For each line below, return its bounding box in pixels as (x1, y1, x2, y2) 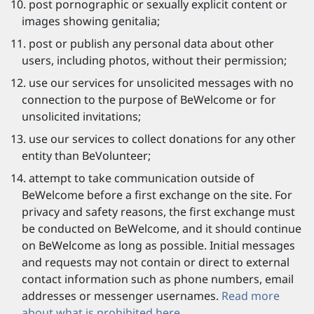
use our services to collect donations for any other (29, 131, 296, 146)
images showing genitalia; (22, 13, 160, 29)
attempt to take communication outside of (29, 170, 254, 186)
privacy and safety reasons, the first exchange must (22, 204, 295, 219)
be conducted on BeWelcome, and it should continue (22, 221, 301, 236)
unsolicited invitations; (22, 109, 141, 124)
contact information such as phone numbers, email (22, 271, 294, 287)
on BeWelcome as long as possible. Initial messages (22, 238, 295, 253)
